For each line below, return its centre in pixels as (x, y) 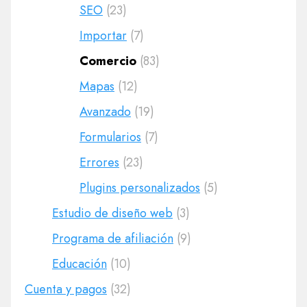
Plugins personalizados (140, 188)
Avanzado (105, 112)
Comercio (108, 61)
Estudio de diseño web (112, 213)
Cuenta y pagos (66, 289)
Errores (99, 162)
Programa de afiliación (113, 238)
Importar (103, 36)
